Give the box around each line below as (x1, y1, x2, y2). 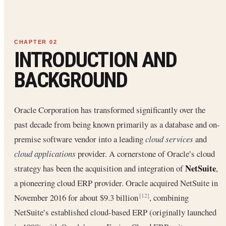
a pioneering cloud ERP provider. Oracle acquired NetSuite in (14, 177, 218, 189)
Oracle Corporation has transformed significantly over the (14, 104, 205, 116)
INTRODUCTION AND (14, 47, 177, 73)
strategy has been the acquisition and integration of (14, 162, 185, 175)
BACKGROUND (14, 68, 128, 93)
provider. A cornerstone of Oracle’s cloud (76, 148, 215, 160)
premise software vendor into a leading (14, 133, 145, 145)
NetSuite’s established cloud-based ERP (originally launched (14, 206, 216, 218)
